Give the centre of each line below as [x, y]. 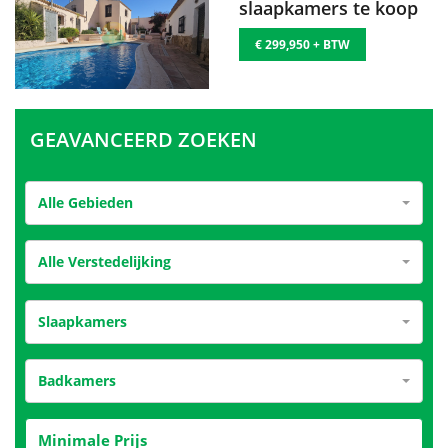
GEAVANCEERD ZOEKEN [143, 139]
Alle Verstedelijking [104, 261]
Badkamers [77, 380]
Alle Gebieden [85, 202]
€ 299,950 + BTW [302, 44]
